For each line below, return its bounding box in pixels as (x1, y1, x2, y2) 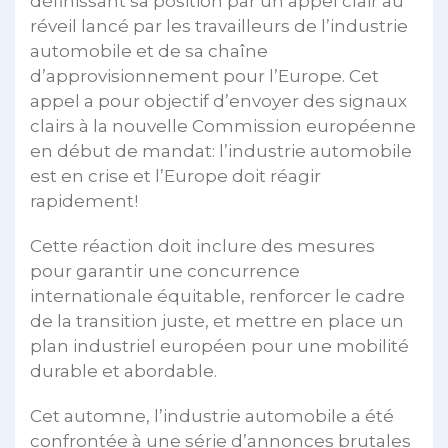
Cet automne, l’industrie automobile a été (30, 405, 394, 426)
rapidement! (30, 190, 138, 211)
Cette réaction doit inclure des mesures (30, 235, 375, 256)
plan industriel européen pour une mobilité (30, 335, 409, 356)
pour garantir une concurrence (30, 260, 300, 281)
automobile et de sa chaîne (30, 40, 268, 61)
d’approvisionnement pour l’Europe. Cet (30, 65, 379, 86)
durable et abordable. (30, 360, 217, 381)
